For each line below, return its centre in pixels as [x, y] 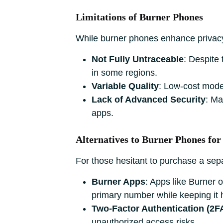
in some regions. [124, 73]
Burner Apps [118, 182]
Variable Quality [125, 86]
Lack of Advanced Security [149, 100]
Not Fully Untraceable [138, 59]
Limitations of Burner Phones [139, 17]
